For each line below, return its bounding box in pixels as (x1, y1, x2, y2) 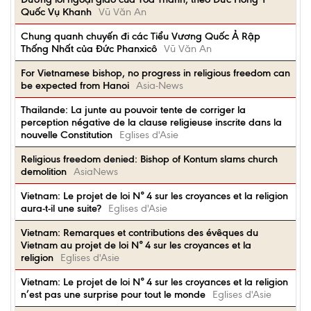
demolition (21, 165, 67, 178)
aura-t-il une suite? (21, 202, 101, 215)
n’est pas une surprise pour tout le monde (21, 288, 205, 301)
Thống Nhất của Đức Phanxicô (21, 42, 157, 55)
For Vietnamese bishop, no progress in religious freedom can (21, 67, 290, 79)
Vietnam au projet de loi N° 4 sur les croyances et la (21, 239, 251, 251)
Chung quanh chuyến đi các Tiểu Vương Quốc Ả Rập (21, 30, 260, 42)
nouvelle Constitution (21, 128, 112, 141)
